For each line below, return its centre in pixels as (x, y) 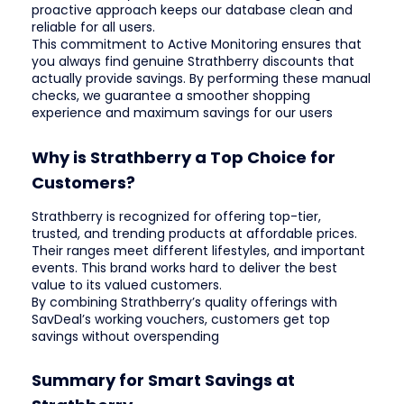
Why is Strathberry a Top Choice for (184, 157)
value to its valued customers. (127, 285)
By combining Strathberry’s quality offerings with (184, 302)
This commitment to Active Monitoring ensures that (197, 45)
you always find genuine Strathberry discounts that (193, 62)
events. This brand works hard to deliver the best (184, 267)
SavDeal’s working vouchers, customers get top (181, 319)
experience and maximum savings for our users (182, 113)
